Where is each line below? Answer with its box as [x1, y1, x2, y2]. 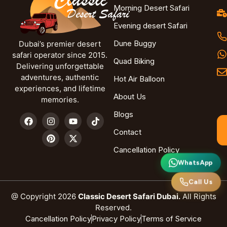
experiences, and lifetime [14, 83, 105, 93]
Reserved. [95, 202, 132, 212]
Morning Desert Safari [113, 3, 190, 13]
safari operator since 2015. [12, 50, 108, 60]
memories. [41, 94, 79, 104]
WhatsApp [177, 159, 213, 167]
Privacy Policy [92, 214, 141, 223]
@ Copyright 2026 [11, 191, 78, 201]
